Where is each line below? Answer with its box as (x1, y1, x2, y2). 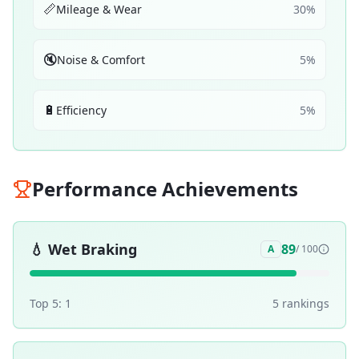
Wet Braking (48, 240, 137, 259)
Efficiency (56, 102, 107, 118)
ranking (279, 296, 324, 311)
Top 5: (30, 296, 65, 311)
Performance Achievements (32, 175, 298, 202)
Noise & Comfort (57, 51, 145, 67)
